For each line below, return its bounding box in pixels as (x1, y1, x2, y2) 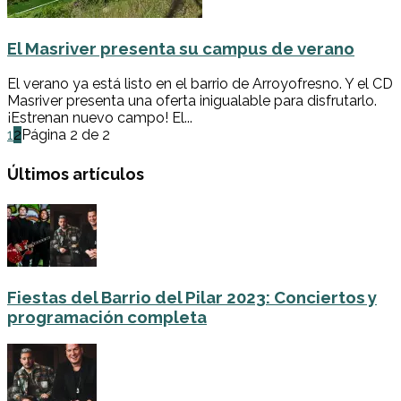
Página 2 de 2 (21, 125, 110, 143)
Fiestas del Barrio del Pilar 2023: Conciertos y (7, 287, 377, 308)
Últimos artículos (7, 164, 144, 183)
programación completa (7, 307, 207, 328)
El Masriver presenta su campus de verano (7, 38, 354, 58)
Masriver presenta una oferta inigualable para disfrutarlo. (7, 91, 377, 109)
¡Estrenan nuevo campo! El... (7, 108, 192, 126)
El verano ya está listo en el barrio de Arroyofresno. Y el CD (7, 74, 393, 92)
